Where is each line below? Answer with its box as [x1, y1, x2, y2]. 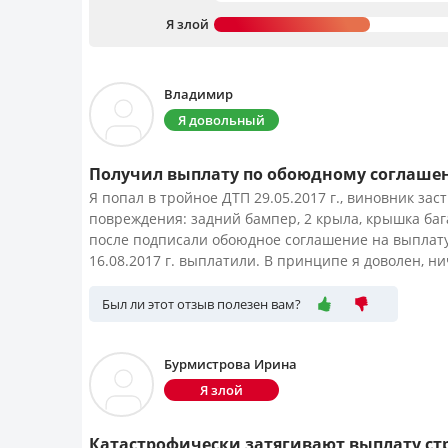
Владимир [164, 85, 233, 103]
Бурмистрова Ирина [164, 355, 297, 373]
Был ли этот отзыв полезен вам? [102, 295, 301, 313]
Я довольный [178, 111, 265, 129]
